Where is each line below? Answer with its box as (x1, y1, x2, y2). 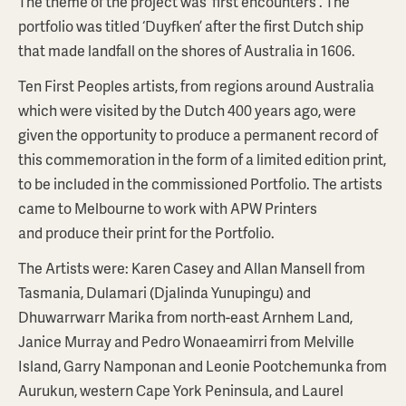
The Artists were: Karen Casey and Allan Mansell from (18, 257, 365, 278)
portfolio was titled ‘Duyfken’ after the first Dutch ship (18, 15, 363, 36)
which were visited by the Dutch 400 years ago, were (18, 100, 356, 121)
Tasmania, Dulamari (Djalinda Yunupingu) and (18, 282, 311, 303)
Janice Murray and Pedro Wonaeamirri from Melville (18, 331, 354, 352)
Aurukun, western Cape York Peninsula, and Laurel (18, 380, 343, 401)
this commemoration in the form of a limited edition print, (18, 149, 386, 169)
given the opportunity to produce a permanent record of (18, 124, 378, 145)
